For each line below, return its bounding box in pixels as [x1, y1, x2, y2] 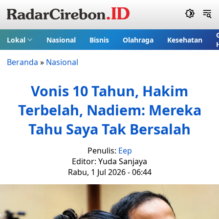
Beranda [7, 57, 38, 67]
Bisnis [89, 35, 109, 44]
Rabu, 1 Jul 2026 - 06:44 [67, 167, 152, 177]
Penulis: [87, 145, 118, 156]
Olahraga [122, 35, 153, 44]
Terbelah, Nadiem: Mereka [18, 100, 201, 119]
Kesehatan [167, 35, 202, 44]
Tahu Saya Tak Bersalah [28, 119, 191, 138]
